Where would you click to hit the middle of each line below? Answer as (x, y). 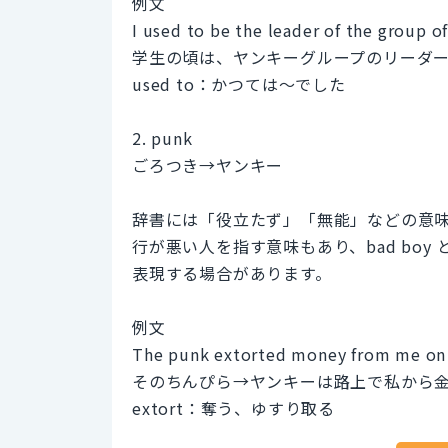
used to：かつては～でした (239, 83)
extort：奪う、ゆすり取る (233, 407)
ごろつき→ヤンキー (208, 164)
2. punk (162, 137)
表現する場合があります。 (232, 272)
